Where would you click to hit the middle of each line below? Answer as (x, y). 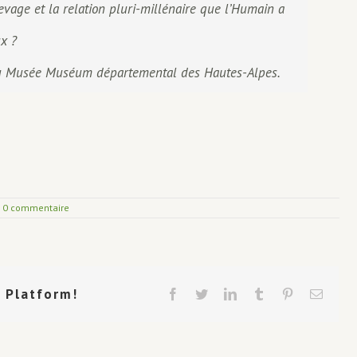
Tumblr (283, 294)
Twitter (225, 294)
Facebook (203, 294)
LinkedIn (259, 294)
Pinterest (315, 294)
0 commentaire (36, 208)
